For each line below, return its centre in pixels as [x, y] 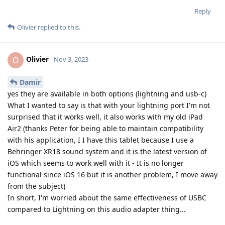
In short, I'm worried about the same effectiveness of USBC [107, 198]
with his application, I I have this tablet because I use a [101, 140]
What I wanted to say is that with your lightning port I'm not [109, 105]
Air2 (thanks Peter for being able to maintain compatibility [105, 129]
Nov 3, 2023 [71, 60]
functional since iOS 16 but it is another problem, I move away [113, 175]
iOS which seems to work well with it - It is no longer [96, 163]
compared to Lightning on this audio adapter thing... [97, 209]
